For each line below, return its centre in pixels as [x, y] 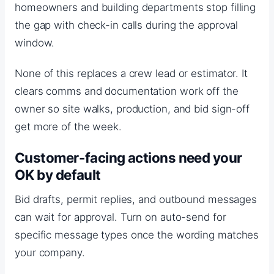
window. [35, 43]
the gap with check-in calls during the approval [127, 25]
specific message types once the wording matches [137, 235]
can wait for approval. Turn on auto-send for [120, 217]
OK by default [58, 175]
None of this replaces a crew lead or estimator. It [131, 74]
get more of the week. [68, 127]
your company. [50, 253]
